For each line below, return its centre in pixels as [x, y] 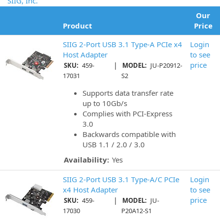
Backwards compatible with [129, 134]
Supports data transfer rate [128, 93]
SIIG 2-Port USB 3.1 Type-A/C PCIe [121, 179]
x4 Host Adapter [90, 190]
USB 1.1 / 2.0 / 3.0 [114, 144]
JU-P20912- [165, 65]
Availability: [86, 160]
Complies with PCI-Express [127, 113]
